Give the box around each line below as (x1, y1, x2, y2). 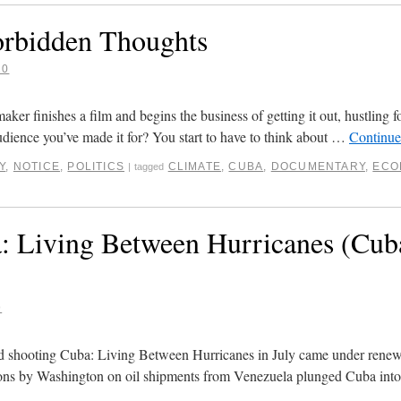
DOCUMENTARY (270, 159, 365, 173)
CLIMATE (167, 159, 222, 173)
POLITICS (67, 159, 125, 173)
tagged (134, 160, 165, 172)
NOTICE (13, 159, 61, 173)
